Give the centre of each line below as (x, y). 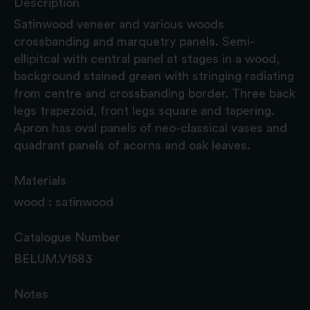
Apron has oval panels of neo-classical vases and (151, 128)
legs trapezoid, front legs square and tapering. (144, 110)
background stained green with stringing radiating (154, 76)
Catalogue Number (67, 237)
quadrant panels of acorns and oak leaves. (132, 145)
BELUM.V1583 (53, 258)
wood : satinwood (64, 202)
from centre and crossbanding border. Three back (155, 93)
